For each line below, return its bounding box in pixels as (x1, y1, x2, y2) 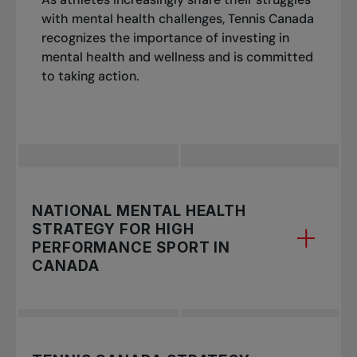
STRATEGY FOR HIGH (32, 220, 194, 238)
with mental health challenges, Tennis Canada (41, 10, 314, 28)
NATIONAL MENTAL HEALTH (32, 202, 247, 220)
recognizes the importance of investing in (41, 29, 289, 47)
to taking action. (41, 68, 139, 85)
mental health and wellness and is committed (41, 49, 313, 66)
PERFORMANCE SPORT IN (32, 238, 231, 257)
